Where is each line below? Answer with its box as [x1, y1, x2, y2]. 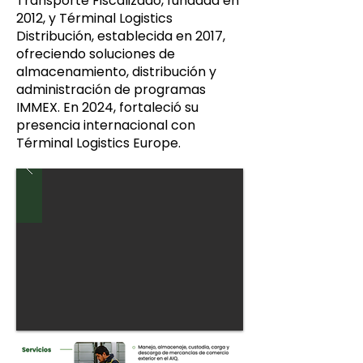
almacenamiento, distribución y [16, 62, 216, 81]
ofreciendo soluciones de [16, 45, 175, 63]
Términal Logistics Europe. [16, 134, 181, 152]
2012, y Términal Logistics [16, 9, 173, 28]
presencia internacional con [16, 116, 195, 135]
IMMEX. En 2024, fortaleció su [16, 98, 199, 117]
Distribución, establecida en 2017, [16, 27, 225, 45]
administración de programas [16, 80, 206, 99]
